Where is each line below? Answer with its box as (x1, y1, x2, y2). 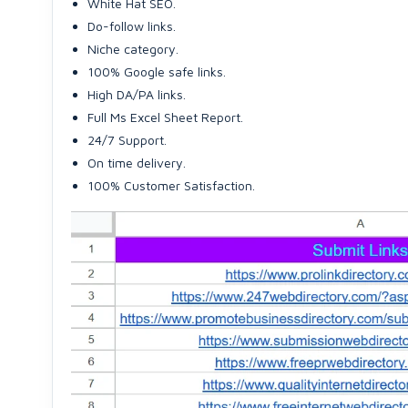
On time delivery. (87, 155, 186, 170)
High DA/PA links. (87, 87, 186, 102)
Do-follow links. (87, 18, 176, 34)
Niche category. (87, 41, 178, 56)
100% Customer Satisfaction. (87, 178, 255, 193)
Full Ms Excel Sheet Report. (87, 109, 243, 125)
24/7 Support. (87, 132, 167, 148)
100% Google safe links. (87, 64, 226, 79)
